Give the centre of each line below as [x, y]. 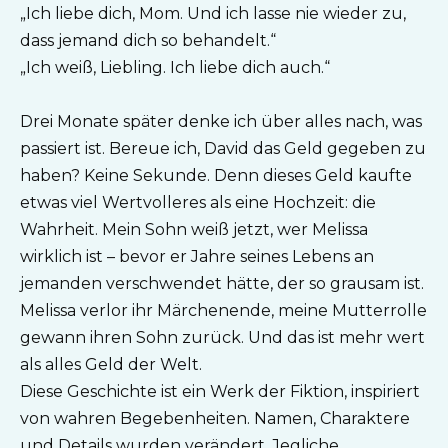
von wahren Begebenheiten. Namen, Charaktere [215, 419]
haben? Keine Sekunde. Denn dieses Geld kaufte [216, 176]
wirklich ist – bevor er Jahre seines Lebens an [197, 257]
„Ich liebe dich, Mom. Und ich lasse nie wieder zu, [213, 14]
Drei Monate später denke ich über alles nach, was [221, 122]
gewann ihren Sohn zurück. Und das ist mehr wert [222, 338]
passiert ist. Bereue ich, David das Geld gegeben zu [223, 149]
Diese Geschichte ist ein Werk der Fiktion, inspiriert [220, 392]
